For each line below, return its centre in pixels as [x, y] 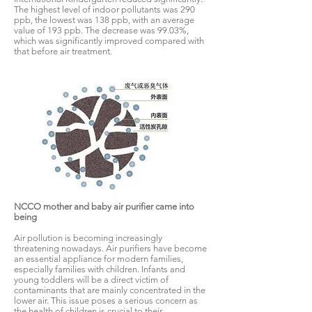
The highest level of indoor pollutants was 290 [104, 9]
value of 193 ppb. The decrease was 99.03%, [101, 30]
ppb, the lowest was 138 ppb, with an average [104, 20]
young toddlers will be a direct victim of [91, 280]
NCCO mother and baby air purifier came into [104, 206]
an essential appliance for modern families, [99, 259]
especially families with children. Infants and [100, 269]
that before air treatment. [63, 51]
